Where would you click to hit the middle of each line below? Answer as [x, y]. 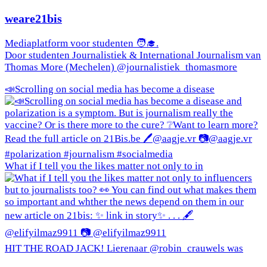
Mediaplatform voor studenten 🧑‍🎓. [82, 43]
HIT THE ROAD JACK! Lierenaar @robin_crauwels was [124, 248]
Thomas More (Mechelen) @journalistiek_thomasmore [121, 67]
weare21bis [33, 18]
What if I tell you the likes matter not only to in [104, 166]
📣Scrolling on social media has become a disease [110, 89]
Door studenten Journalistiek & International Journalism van [133, 55]
